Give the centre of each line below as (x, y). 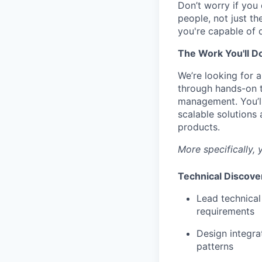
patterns (215, 246)
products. (199, 127)
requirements (225, 211)
